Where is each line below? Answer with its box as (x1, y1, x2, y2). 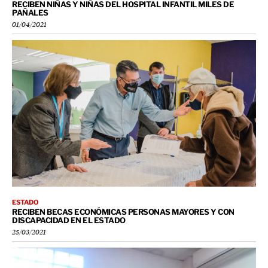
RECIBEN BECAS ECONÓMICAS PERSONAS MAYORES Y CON (12, 206, 234, 217)
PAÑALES (12, 7, 48, 17)
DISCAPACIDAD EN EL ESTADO (12, 215, 126, 225)
